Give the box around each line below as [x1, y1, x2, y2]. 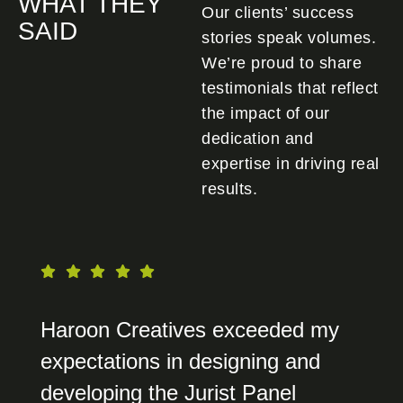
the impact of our [201, 103, 330, 122]
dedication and [201, 129, 313, 148]
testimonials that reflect [201, 78, 379, 97]
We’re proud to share [201, 53, 362, 72]
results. [201, 179, 257, 198]
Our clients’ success [201, 3, 354, 22]
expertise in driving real [201, 154, 380, 173]
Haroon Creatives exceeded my [40, 317, 339, 342]
